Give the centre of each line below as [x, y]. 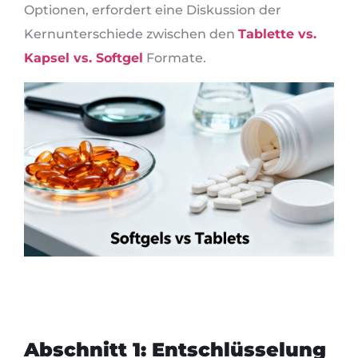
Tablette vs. [277, 34]
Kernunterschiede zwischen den [131, 34]
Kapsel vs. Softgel [84, 58]
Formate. [175, 58]
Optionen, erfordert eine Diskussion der [153, 10]
